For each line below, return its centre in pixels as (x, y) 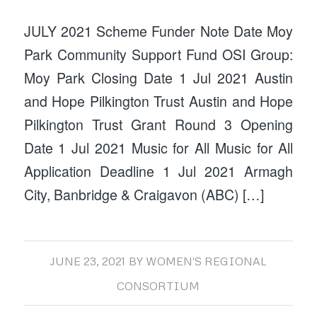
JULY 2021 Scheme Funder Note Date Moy (158, 31)
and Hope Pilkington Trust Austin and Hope (158, 101)
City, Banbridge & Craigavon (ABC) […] (144, 194)
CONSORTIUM (158, 286)
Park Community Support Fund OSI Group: (158, 54)
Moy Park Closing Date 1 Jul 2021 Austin (158, 77)
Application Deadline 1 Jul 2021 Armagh (158, 171)
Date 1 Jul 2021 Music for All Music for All (158, 148)
